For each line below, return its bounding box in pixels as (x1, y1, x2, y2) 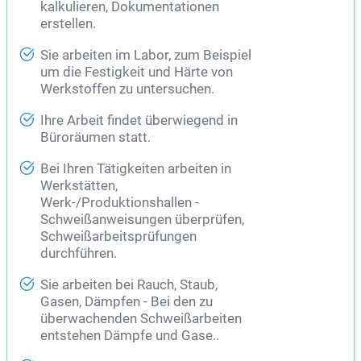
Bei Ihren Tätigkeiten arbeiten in (40, 161, 231, 177)
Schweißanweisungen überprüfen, (40, 212, 244, 228)
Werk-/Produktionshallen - (40, 195, 199, 211)
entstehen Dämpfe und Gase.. (40, 328, 219, 344)
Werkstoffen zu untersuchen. (40, 81, 214, 98)
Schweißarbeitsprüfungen (40, 229, 197, 245)
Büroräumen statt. (40, 130, 151, 146)
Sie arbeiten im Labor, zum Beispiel (40, 48, 251, 64)
